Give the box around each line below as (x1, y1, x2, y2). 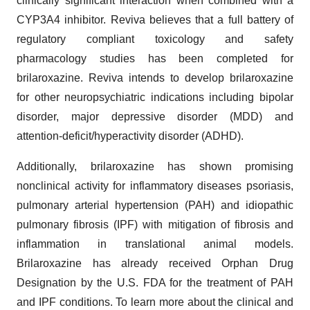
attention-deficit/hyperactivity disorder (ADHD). (17, 129, 244, 142)
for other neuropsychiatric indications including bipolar (17, 91, 293, 103)
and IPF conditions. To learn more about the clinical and (17, 295, 293, 308)
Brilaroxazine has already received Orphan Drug (17, 257, 293, 269)
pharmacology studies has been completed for (17, 52, 293, 64)
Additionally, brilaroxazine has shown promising (17, 160, 293, 172)
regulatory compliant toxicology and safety (17, 33, 293, 45)
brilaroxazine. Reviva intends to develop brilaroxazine (17, 71, 293, 84)
